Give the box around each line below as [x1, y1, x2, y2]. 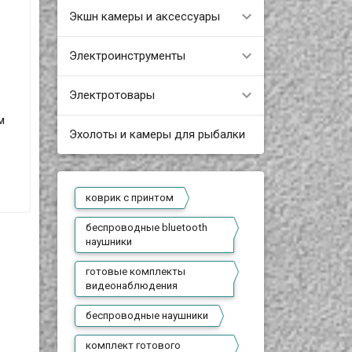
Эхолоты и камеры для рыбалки [68, 126, 245, 141]
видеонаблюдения [86, 280, 178, 291]
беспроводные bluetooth [86, 222, 208, 233]
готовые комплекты [86, 266, 186, 277]
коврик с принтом [86, 192, 174, 203]
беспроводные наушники [86, 310, 209, 321]
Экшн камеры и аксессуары [68, 9, 220, 24]
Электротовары [68, 87, 155, 102]
